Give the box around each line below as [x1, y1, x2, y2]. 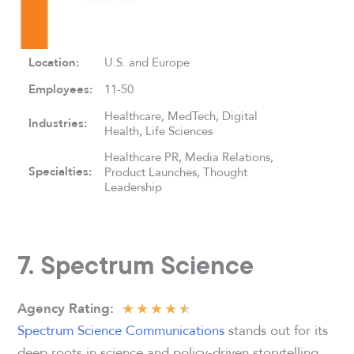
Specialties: [28, 161, 92, 181]
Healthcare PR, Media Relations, [104, 147, 274, 166]
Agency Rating [17, 298, 111, 319]
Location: [28, 52, 80, 72]
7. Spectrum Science [17, 250, 254, 281]
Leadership [104, 177, 163, 196]
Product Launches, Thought [104, 162, 248, 181]
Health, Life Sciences [104, 121, 213, 140]
